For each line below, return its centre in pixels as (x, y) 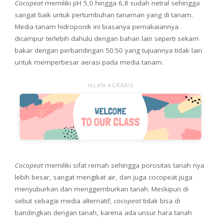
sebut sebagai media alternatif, (63, 201)
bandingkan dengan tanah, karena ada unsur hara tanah (103, 212)
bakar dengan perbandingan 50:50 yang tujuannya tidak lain (109, 51)
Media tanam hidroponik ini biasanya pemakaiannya (97, 27)
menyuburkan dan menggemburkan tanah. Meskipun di (102, 189)
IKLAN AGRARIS (110, 85)
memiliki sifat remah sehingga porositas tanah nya (125, 165)
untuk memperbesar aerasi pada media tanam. (89, 62)
